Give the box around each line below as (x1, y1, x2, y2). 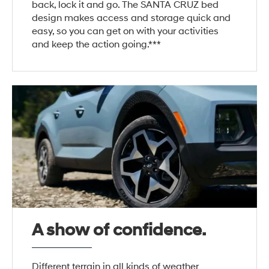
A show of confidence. (32, 220, 207, 241)
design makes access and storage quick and (32, 12, 231, 25)
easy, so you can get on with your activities (32, 25, 219, 38)
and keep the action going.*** (32, 38, 162, 51)
